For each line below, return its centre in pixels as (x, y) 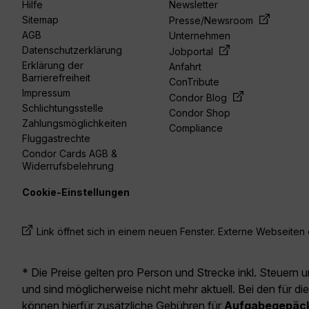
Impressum (46, 93)
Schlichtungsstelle (63, 108)
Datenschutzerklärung (72, 50)
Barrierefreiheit (56, 78)
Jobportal (193, 52)
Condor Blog (200, 98)
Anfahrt (186, 67)
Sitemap (40, 20)
